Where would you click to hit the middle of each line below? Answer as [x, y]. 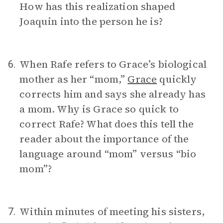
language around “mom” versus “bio [108, 154]
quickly [177, 79]
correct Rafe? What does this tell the [107, 124]
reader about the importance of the [104, 139]
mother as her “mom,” [74, 79]
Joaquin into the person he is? [91, 21]
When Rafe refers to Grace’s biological [113, 64]
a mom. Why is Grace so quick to [99, 109]
